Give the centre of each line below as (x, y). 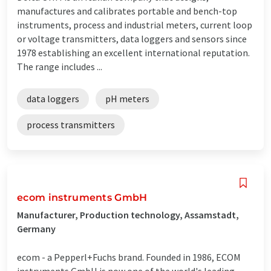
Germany (36, 228)
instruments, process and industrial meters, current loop (135, 24)
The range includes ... (60, 66)
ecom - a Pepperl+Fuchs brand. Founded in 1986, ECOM (129, 257)
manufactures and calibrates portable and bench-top (127, 11)
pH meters (127, 98)
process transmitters (71, 124)
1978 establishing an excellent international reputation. (133, 52)
